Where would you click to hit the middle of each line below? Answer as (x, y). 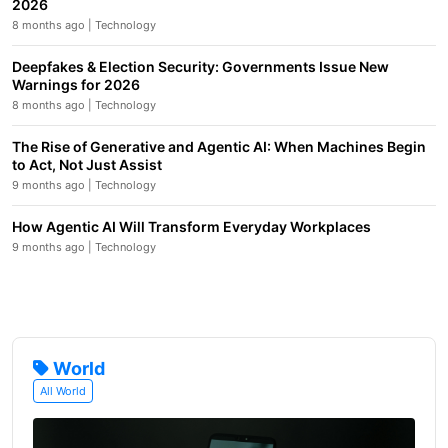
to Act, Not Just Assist (87, 164)
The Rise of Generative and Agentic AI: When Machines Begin (219, 146)
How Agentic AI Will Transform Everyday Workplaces (191, 226)
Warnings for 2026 (76, 84)
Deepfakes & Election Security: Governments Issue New (200, 66)
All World (63, 391)
